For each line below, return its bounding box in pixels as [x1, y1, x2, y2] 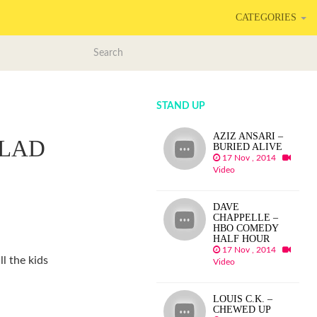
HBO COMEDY [213, 223, 279, 234]
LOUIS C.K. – [213, 294, 273, 304]
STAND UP [156, 101, 206, 111]
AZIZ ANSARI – [213, 131, 284, 142]
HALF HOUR [213, 234, 270, 244]
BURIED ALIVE [213, 142, 283, 152]
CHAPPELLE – [213, 212, 279, 223]
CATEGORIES [236, 12, 299, 23]
